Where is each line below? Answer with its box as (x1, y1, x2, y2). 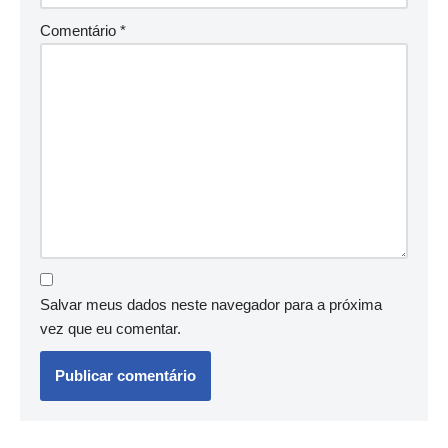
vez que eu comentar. (40, 320, 181, 338)
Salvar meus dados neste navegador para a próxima (40, 296, 382, 314)
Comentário (40, 22, 120, 40)
